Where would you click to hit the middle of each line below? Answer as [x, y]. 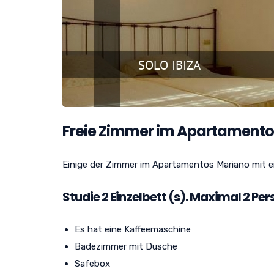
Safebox [92, 263]
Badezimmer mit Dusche [126, 246]
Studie [81, 197]
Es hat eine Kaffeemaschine [133, 229]
